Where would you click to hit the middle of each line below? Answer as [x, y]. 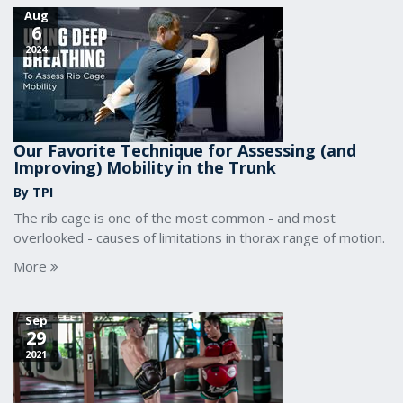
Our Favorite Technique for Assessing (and [185, 150]
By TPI [33, 192]
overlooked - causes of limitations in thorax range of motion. [199, 237]
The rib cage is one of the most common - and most [175, 218]
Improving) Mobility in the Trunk [145, 167]
